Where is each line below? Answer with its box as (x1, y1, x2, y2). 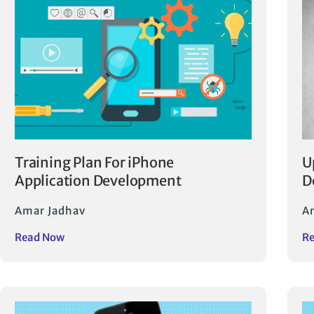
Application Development (15, 172, 182, 190)
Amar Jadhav (15, 204, 86, 218)
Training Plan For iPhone (15, 153, 175, 172)
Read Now (15, 231, 64, 245)
